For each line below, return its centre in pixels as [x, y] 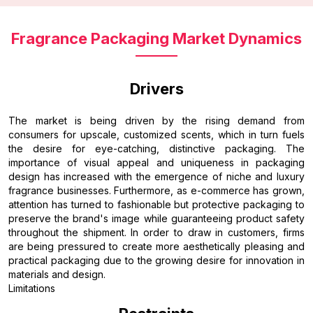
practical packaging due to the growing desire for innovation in [156, 260]
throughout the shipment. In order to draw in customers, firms [156, 232]
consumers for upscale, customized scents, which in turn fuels [156, 134]
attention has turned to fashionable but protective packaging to [156, 204]
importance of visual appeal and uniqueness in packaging [156, 162]
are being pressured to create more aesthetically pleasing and [156, 246]
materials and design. [57, 274]
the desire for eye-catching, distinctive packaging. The [156, 148]
